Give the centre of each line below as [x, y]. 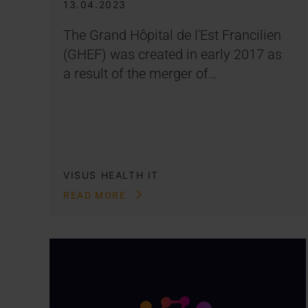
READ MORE [96, 195]
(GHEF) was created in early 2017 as [173, 54]
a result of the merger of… [140, 73]
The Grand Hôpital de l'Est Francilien [172, 35]
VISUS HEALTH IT [111, 175]
